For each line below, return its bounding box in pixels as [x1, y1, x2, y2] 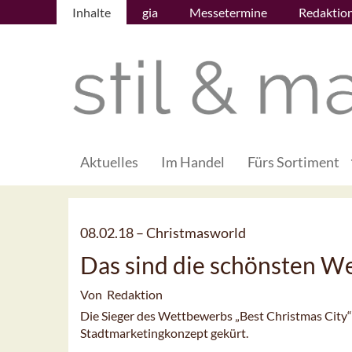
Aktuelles [80, 153, 138, 171]
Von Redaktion [80, 287, 163, 302]
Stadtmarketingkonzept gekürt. [80, 325, 248, 341]
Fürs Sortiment [247, 153, 339, 171]
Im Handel [161, 153, 225, 171]
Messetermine [189, 5, 267, 20]
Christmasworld [146, 224, 246, 242]
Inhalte [72, 5, 111, 20]
